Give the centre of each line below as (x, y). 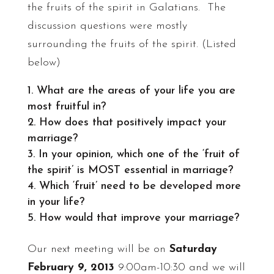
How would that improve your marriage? (139, 218)
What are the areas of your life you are (136, 91)
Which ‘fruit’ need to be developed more (140, 186)
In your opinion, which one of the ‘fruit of (139, 154)
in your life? (56, 202)
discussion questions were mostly (107, 26)
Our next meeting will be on (98, 249)
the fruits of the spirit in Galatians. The (126, 8)
